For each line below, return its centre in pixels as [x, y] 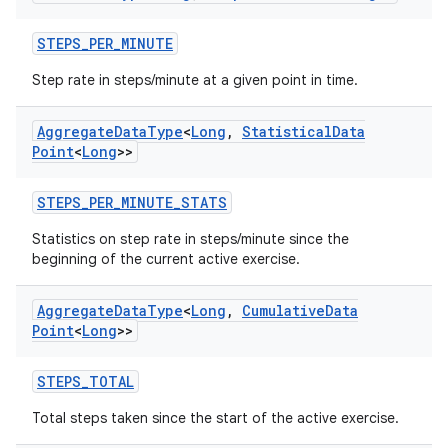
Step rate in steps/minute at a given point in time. [195, 80]
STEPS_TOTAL [85, 381]
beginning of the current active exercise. [166, 259]
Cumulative [283, 310]
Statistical [287, 131]
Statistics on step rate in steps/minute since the [190, 239]
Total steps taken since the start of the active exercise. [215, 418]
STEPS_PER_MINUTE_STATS [132, 202]
